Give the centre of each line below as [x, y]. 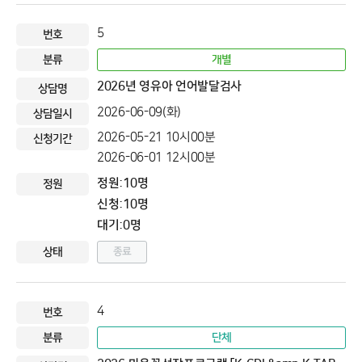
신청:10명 [123, 204]
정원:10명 [123, 183]
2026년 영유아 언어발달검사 [170, 86]
